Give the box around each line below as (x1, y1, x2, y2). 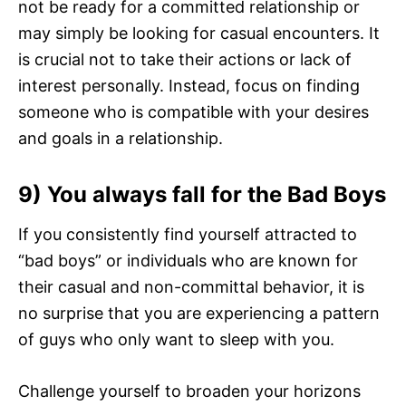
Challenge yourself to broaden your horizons (18, 382, 361, 401)
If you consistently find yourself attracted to (18, 225, 357, 245)
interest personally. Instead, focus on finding (18, 76, 360, 96)
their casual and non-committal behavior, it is (18, 277, 364, 297)
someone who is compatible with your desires (18, 102, 369, 122)
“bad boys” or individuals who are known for (18, 251, 358, 271)
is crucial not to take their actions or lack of (18, 50, 352, 70)
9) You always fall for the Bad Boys (18, 181, 386, 208)
